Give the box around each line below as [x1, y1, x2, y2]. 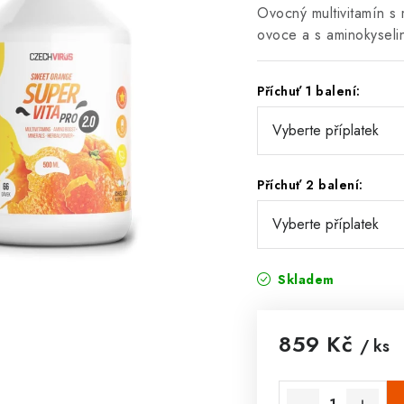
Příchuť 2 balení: [257, 176, 363, 194]
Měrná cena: [278, 358, 360, 379]
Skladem [273, 271, 335, 289]
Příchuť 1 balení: [257, 82, 361, 100]
